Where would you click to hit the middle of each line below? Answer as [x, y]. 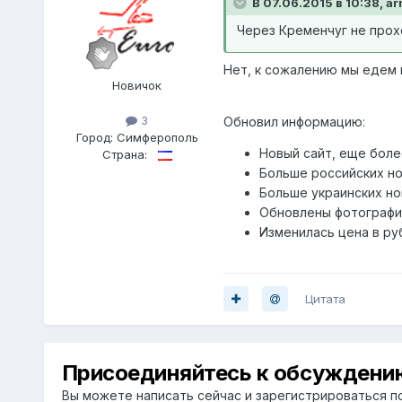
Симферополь [157, 137]
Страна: [124, 154]
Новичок [137, 85]
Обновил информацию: [294, 121]
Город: [96, 137]
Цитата [325, 298]
